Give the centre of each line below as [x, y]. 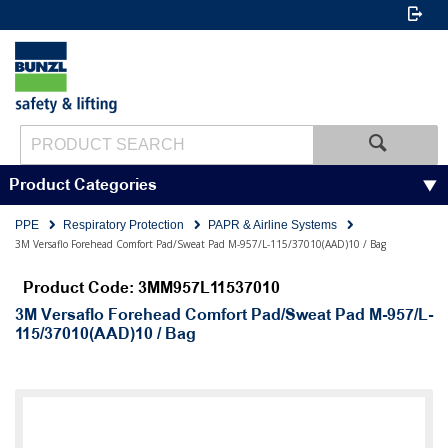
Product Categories [82, 185]
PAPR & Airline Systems [272, 225]
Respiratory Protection [123, 225]
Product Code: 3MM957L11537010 [151, 288]
